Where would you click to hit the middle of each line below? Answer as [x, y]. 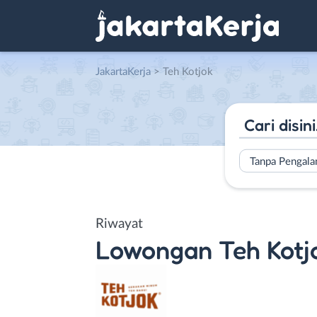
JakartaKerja [123, 72]
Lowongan [154, 249]
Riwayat [119, 224]
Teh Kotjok [188, 72]
